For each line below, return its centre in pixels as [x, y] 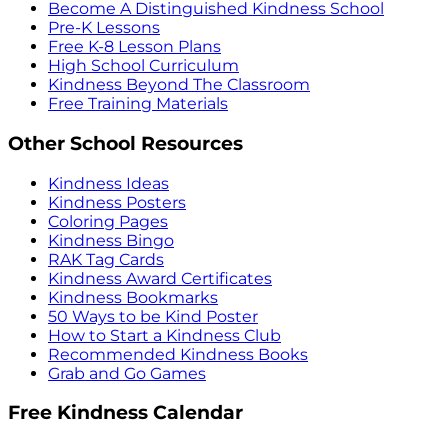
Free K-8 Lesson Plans [134, 47]
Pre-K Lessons [104, 28]
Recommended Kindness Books [178, 354]
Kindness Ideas [108, 183]
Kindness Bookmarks [133, 297]
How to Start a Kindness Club [164, 335]
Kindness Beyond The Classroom [179, 85]
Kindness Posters [117, 202]
